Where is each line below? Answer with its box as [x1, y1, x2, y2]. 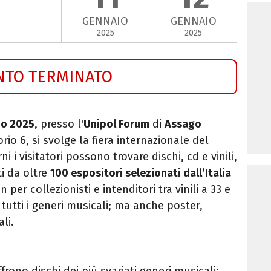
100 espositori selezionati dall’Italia [50, 166, 231, 180]
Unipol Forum [83, 117, 149, 131]
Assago [165, 117, 201, 131]
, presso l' [34, 117, 83, 131]
